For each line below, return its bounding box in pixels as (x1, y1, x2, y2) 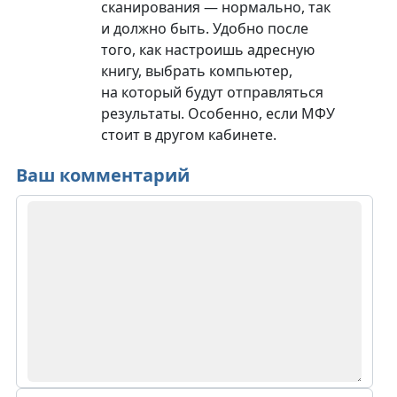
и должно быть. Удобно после (100, 18, 308, 38)
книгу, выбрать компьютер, (100, 60, 292, 81)
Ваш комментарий (15, 162, 190, 187)
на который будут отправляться (100, 82, 323, 102)
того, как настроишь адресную (100, 39, 315, 59)
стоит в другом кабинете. (100, 124, 276, 144)
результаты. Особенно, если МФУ (100, 103, 335, 123)
